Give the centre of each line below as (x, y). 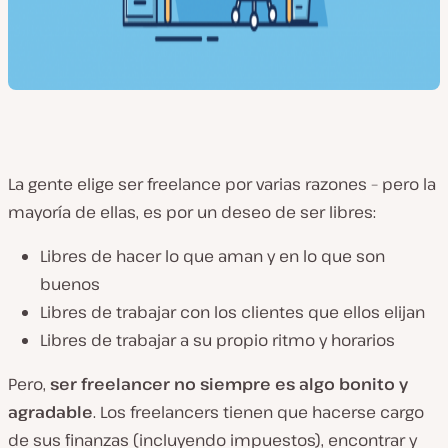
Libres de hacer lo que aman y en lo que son (212, 256)
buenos (70, 284)
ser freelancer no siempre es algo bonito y (229, 384)
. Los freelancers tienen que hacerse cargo (258, 412)
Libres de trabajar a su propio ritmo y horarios (217, 340)
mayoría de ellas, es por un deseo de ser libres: (192, 212)
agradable (50, 412)
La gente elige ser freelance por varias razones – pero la (222, 184)
